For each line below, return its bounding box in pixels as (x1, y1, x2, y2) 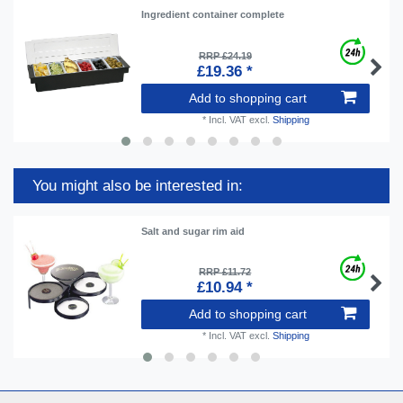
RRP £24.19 (198, 49, 252, 61)
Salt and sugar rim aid (141, 225, 246, 237)
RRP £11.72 (199, 266, 252, 278)
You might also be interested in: (32, 177, 243, 195)
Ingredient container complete (141, 9, 285, 21)
